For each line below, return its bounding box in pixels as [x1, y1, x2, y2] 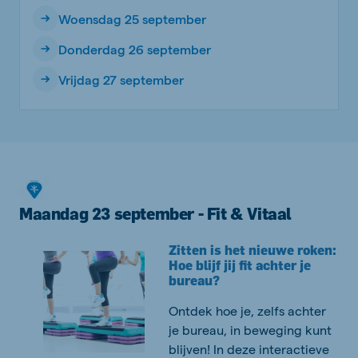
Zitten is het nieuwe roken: [169, 242, 336, 259]
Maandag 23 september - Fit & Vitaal [19, 204, 292, 225]
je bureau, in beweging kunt [169, 322, 332, 338]
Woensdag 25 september [58, 10, 206, 26]
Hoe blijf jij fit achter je [169, 257, 311, 274]
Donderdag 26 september [58, 41, 211, 57]
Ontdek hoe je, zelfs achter [169, 303, 326, 319]
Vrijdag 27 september [58, 71, 184, 87]
